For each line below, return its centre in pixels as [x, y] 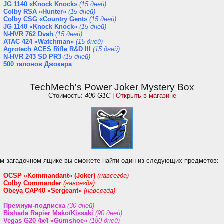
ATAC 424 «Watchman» [39, 42]
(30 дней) [81, 206]
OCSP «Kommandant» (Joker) [49, 176]
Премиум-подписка [34, 206]
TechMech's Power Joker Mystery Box [112, 87]
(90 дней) [109, 213]
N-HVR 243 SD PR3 [32, 57]
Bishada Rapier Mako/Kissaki [48, 213]
